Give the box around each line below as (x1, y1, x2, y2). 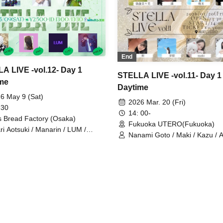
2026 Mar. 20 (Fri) (128, 98, 186, 106)
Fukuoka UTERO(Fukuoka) (128, 119, 215, 128)
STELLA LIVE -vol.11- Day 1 (117, 71, 222, 80)
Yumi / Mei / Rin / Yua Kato (128, 139, 212, 148)
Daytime (117, 83, 148, 92)
